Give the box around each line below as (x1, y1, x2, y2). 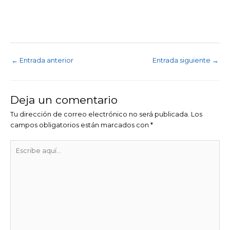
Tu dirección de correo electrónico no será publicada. (10, 110, 189, 118)
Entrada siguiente (152, 56, 212, 64)
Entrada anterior (18, 56, 73, 64)
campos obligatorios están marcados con (10, 121, 150, 129)
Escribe (10, 141, 34, 149)
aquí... (10, 151, 29, 160)
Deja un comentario (10, 93, 118, 106)
